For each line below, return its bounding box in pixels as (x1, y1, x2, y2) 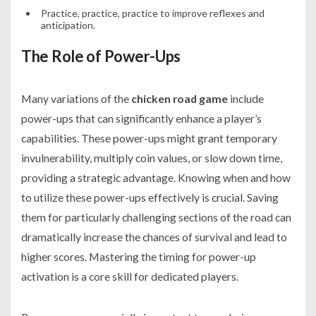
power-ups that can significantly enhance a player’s (21, 111, 262, 126)
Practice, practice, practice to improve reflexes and (40, 7, 265, 20)
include (228, 92, 264, 106)
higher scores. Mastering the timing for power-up (21, 250, 256, 264)
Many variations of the (21, 92, 131, 106)
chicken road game (131, 92, 228, 106)
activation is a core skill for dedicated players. (21, 269, 238, 284)
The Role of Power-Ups (21, 47, 181, 66)
